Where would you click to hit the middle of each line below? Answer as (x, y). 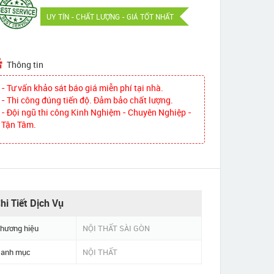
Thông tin (25, 65)
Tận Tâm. (19, 124)
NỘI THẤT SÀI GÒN (116, 228)
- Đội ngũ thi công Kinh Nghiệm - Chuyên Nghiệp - (97, 112)
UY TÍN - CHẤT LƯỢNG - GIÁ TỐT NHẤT (110, 17)
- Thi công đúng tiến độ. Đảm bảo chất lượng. (87, 100)
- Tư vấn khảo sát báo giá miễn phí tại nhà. (83, 88)
